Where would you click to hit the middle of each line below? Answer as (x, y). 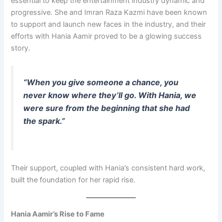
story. (21, 48)
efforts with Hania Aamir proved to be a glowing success (107, 36)
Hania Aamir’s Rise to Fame (58, 214)
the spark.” (44, 121)
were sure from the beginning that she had (107, 108)
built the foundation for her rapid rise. (73, 180)
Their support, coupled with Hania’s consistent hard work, (108, 168)
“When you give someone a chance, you (101, 83)
